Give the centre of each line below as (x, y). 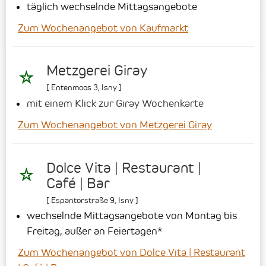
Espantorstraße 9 (83, 200)
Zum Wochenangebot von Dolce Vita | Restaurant (132, 252)
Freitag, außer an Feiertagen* (94, 231)
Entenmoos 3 (75, 88)
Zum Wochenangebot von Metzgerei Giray (115, 125)
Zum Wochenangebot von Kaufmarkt (103, 28)
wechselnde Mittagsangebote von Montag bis (132, 215)
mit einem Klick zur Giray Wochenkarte (115, 104)
